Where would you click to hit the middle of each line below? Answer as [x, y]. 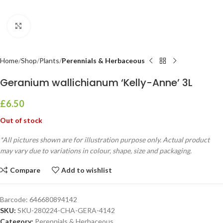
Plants [49, 60]
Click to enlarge [53, 26]
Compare [25, 170]
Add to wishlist [87, 170]
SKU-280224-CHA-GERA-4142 [66, 210]
